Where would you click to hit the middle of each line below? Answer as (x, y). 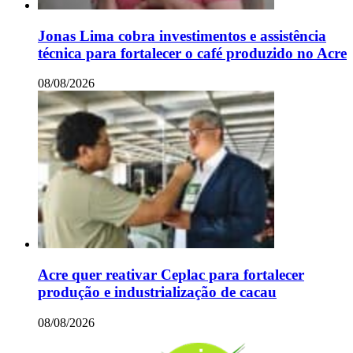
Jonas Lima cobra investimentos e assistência (182, 35)
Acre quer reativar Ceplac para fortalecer (171, 274)
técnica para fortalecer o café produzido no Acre (192, 53)
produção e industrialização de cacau (157, 292)
